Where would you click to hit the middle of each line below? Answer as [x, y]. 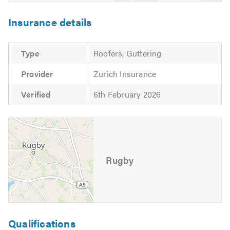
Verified [36, 94]
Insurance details [50, 22]
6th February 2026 [127, 94]
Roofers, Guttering [128, 53]
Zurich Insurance [125, 73]
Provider [37, 73]
